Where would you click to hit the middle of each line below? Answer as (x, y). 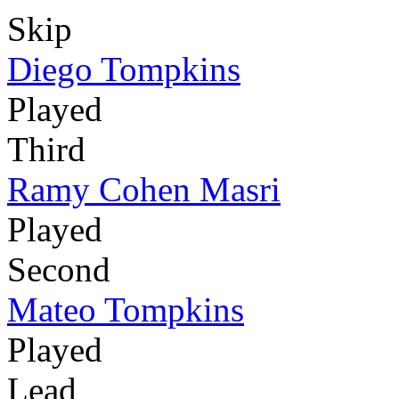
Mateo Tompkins (126, 309)
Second (59, 269)
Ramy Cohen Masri (144, 189)
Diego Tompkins (124, 69)
